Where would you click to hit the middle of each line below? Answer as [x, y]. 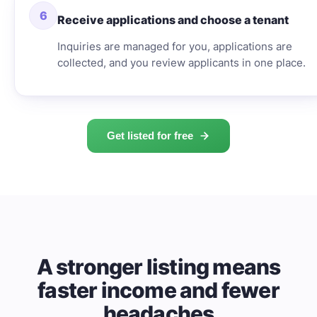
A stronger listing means [158, 266]
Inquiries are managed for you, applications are [175, 46]
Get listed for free [150, 136]
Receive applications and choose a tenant [173, 20]
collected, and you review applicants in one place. [181, 63]
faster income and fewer [158, 290]
